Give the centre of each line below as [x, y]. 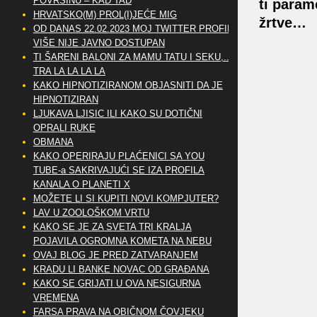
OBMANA [53, 142]
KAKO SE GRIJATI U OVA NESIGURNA [117, 283]
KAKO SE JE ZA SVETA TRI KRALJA [112, 227]
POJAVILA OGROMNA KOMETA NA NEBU [122, 241]
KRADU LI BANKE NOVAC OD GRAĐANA [121, 269]
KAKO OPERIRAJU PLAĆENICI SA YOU [119, 156]
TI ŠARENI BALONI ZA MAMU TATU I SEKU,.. [131, 57]
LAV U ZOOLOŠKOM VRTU [91, 213]
